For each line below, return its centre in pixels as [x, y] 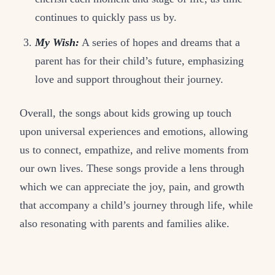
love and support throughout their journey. [130, 79]
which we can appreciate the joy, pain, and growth [132, 186]
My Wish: [57, 42]
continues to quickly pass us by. [106, 17]
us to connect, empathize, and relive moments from [134, 149]
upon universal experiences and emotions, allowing [134, 131]
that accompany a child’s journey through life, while [136, 205]
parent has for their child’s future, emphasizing [140, 60]
